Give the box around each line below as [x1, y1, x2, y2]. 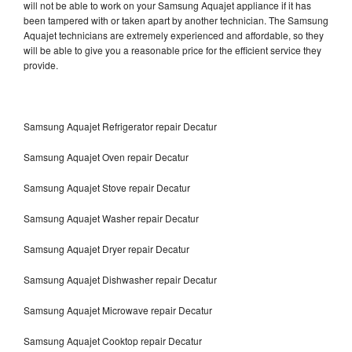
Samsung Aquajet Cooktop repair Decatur [24, 333, 202, 347]
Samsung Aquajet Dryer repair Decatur [24, 241, 189, 255]
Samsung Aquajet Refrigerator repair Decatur [24, 119, 217, 133]
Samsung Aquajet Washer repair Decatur [24, 211, 199, 225]
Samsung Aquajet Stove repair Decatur [24, 180, 190, 194]
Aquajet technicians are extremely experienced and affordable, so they [24, 27, 324, 42]
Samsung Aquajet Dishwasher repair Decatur [24, 272, 219, 286]
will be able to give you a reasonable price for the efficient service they [24, 42, 321, 57]
